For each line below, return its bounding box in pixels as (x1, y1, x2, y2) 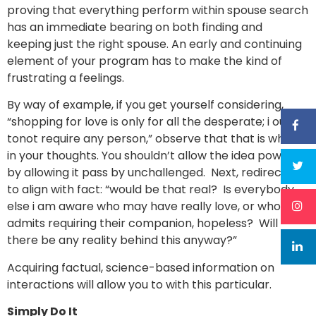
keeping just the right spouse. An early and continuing (7, 35, 302, 52)
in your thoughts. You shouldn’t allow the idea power (7, 147, 293, 164)
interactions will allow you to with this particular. (7, 276, 272, 293)
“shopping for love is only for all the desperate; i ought (7, 114, 305, 130)
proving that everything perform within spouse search (7, 1, 308, 18)
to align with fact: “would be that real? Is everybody (7, 181, 294, 198)
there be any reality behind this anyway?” (7, 232, 237, 249)
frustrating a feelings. (7, 69, 124, 86)
